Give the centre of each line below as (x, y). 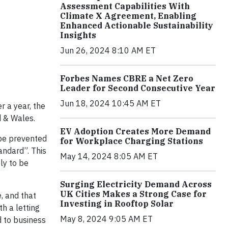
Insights (78, 35)
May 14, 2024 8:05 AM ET (109, 156)
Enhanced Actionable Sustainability (137, 26)
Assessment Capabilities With (125, 6)
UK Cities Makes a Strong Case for (133, 194)
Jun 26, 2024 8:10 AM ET (108, 51)
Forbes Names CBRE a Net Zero (127, 79)
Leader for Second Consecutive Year (138, 88)
